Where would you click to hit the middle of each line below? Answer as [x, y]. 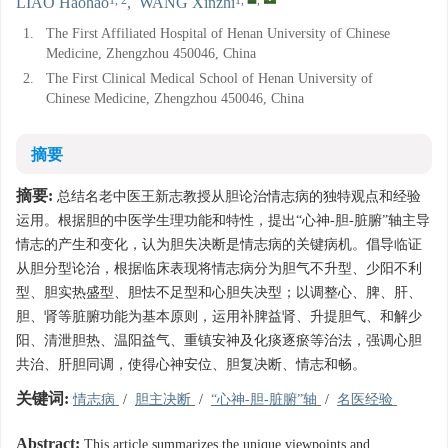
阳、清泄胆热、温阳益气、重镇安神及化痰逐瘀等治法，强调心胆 [219, 340]
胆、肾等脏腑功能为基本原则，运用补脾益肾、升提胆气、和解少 [219, 316]
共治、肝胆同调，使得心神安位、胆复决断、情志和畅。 [191, 364]
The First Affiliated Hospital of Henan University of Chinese [218, 33]
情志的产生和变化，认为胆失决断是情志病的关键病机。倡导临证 [219, 244]
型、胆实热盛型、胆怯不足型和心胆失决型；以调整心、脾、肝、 [219, 292]
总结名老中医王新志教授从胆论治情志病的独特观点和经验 [237, 196]
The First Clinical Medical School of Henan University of [209, 78]
